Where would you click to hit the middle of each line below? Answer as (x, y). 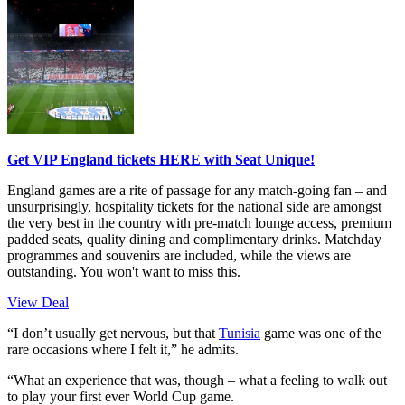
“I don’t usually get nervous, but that (113, 334)
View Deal (38, 303)
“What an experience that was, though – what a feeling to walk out (197, 381)
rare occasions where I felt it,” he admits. (123, 350)
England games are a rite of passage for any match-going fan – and (197, 191)
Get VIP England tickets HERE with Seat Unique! (161, 160)
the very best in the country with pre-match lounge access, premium (199, 223)
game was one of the (321, 334)
